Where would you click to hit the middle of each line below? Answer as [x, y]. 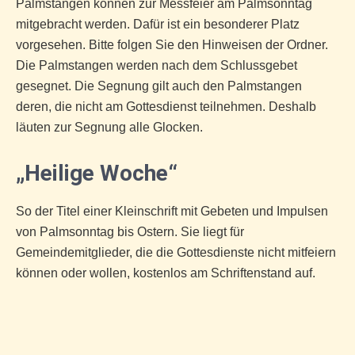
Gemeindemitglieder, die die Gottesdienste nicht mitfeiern [176, 252]
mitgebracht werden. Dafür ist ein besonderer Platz [158, 24]
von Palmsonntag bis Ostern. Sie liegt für [130, 232]
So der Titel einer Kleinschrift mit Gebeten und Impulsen [172, 211]
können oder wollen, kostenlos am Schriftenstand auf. [166, 273]
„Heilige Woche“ [97, 173]
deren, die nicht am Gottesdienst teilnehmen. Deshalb [166, 107]
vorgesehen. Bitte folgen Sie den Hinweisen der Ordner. [172, 45]
